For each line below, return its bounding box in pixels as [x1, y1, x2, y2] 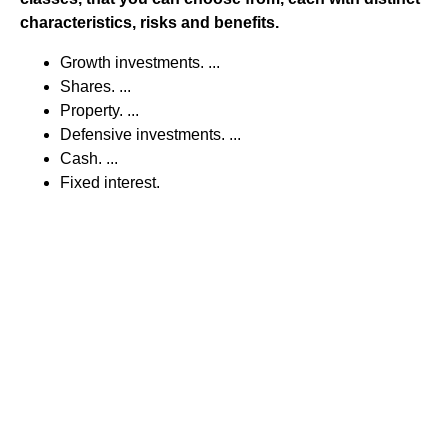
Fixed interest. [60, 174, 160, 191]
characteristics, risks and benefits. [20, 14, 279, 31]
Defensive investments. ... [60, 126, 241, 143]
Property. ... [60, 102, 139, 119]
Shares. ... [60, 78, 131, 95]
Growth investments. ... [60, 54, 220, 71]
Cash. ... [60, 150, 118, 167]
